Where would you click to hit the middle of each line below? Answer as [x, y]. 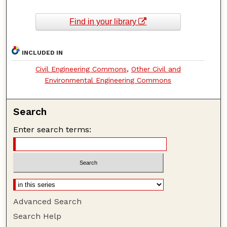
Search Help [37, 216]
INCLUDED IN [43, 53]
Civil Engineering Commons [81, 69]
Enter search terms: [52, 130]
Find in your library [104, 22]
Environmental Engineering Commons [108, 80]
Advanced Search [48, 201]
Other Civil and [156, 69]
